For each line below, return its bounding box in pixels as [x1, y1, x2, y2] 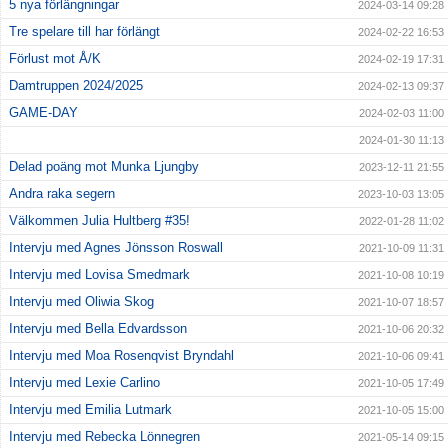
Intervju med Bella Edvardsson [9, 321, 187, 337]
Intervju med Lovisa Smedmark [9, 267, 190, 283]
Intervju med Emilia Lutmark [9, 402, 172, 418]
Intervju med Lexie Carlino [9, 375, 160, 391]
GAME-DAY [9, 105, 78, 121]
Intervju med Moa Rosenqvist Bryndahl [9, 348, 234, 364]
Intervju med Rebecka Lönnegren [9, 429, 200, 445]
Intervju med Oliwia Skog [9, 294, 154, 310]
